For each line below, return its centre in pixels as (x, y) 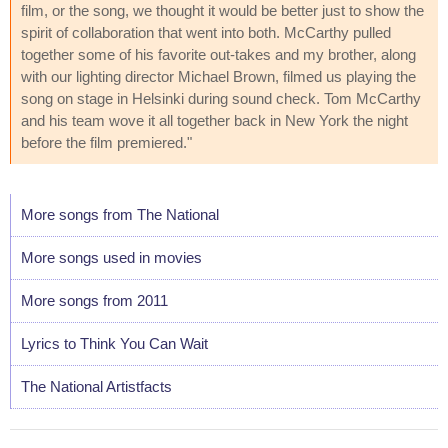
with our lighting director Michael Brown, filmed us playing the (218, 76)
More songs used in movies (111, 257)
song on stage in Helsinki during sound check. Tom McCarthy (221, 98)
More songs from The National (120, 214)
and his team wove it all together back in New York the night (214, 120)
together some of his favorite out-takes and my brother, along (218, 54)
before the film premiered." (106, 142)
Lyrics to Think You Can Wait (114, 343)
